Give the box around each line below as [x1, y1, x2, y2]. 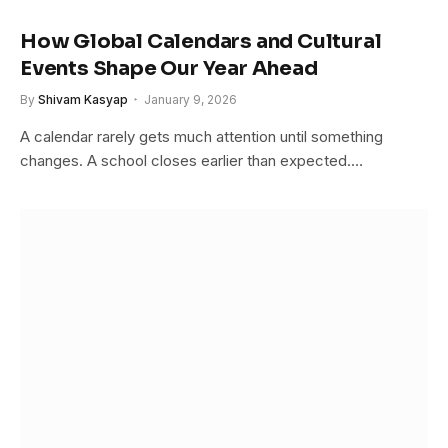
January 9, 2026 [144, 91, 237, 107]
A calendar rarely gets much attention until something [20, 126, 383, 146]
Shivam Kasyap [38, 91, 128, 107]
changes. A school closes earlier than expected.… [20, 150, 363, 170]
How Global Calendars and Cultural [20, 28, 382, 54]
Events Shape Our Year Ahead [20, 55, 318, 81]
